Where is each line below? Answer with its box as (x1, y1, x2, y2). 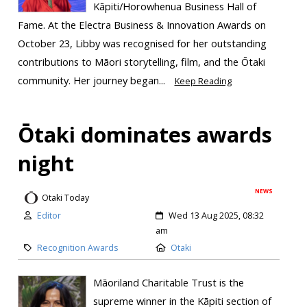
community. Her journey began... (17, 73, 168, 88)
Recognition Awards (36, 242, 118, 254)
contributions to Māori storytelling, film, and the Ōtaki (17, 55, 265, 69)
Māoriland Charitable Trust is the (93, 275, 244, 290)
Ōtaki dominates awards (17, 120, 272, 149)
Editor (36, 210, 61, 222)
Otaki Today (41, 191, 89, 204)
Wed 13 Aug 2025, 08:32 (169, 210, 264, 222)
